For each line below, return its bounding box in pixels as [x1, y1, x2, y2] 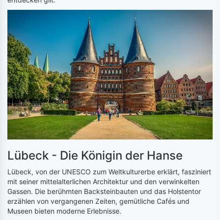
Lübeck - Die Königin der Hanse [7, 148, 183, 163]
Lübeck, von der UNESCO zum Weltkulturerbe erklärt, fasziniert [7, 167, 211, 176]
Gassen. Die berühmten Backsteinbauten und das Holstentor [7, 187, 201, 196]
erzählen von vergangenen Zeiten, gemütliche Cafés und [7, 197, 190, 206]
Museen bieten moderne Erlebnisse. [7, 207, 121, 216]
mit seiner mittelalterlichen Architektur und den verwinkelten [7, 177, 199, 186]
